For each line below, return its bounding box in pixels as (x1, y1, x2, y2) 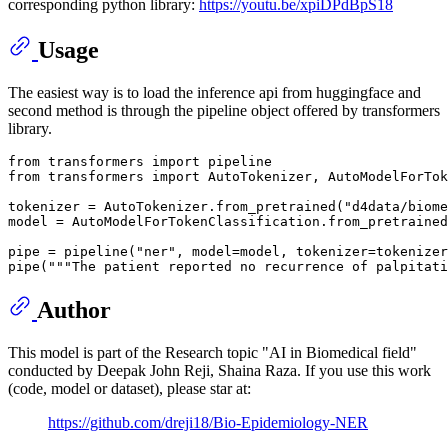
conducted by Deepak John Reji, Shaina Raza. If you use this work (8, 362, 431, 380)
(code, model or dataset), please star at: (8, 380, 251, 398)
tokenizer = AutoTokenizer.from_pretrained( (8, 199, 344, 215)
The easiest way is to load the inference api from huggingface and (8, 84, 421, 102)
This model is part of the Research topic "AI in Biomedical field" (8, 344, 417, 362)
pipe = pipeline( (8, 244, 136, 260)
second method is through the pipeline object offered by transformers (8, 102, 440, 120)
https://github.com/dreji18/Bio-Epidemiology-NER (48, 414, 368, 432)
